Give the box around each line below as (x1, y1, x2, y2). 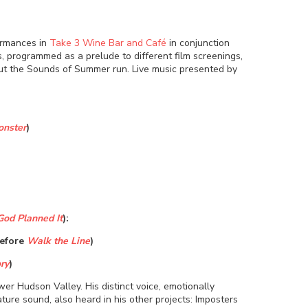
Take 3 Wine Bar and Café (49, 36, 166, 49)
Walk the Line (26, 234, 90, 247)
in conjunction (166, 36, 230, 49)
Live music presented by (131, 62, 237, 76)
